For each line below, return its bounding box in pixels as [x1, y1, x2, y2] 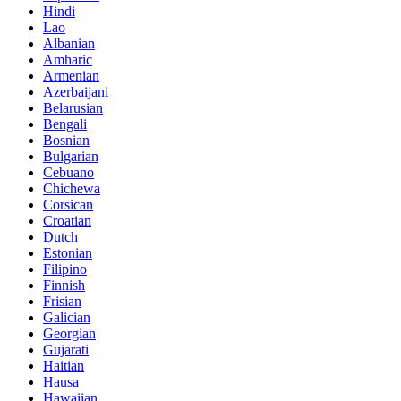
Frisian [43, 294, 81, 310]
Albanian [43, 36, 95, 52]
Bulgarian [43, 149, 98, 165]
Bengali [43, 116, 87, 132]
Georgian [43, 326, 96, 342]
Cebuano [43, 165, 94, 181]
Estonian [43, 245, 92, 261]
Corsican [43, 197, 93, 213]
